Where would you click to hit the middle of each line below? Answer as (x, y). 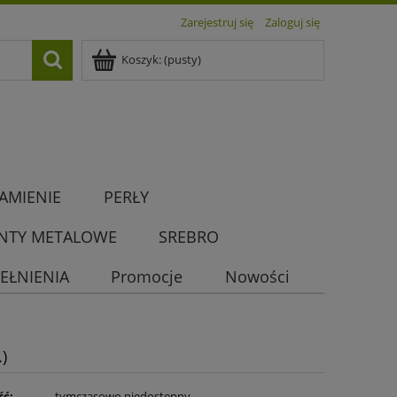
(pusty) (183, 59)
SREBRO (189, 237)
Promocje (147, 277)
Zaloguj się (292, 22)
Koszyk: (141, 59)
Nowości (257, 277)
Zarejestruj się (217, 22)
